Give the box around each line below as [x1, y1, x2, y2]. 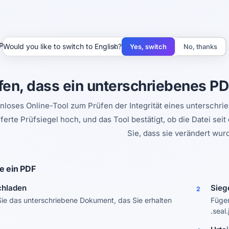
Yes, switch [130, 42, 167, 51]
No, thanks [184, 42, 217, 51]
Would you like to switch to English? [3, 42, 122, 51]
